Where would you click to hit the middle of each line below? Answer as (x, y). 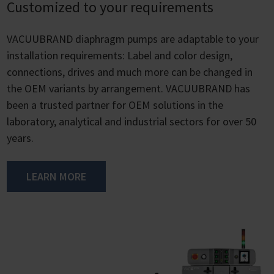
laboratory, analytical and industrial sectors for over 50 (131, 122)
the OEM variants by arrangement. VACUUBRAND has (128, 89)
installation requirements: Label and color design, (120, 56)
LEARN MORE (56, 177)
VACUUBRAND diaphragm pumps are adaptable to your (133, 39)
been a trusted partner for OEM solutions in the (115, 105)
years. (20, 138)
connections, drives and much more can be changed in (130, 72)
